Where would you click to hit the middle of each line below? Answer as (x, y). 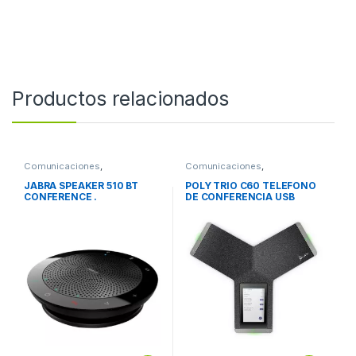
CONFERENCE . (60, 197)
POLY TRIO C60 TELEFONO (250, 186)
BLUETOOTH (216, 208)
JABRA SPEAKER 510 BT (81, 186)
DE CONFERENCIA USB (240, 197)
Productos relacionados (120, 98)
